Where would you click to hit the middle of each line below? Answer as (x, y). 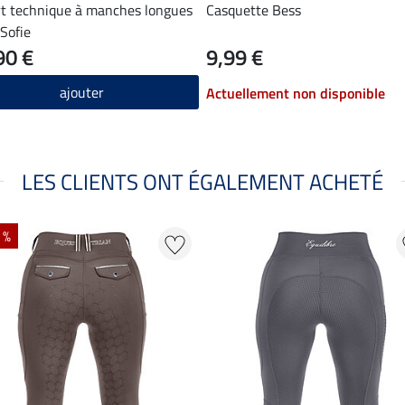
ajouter (82, 92)
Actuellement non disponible (296, 93)
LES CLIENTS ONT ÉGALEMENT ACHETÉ (202, 181)
